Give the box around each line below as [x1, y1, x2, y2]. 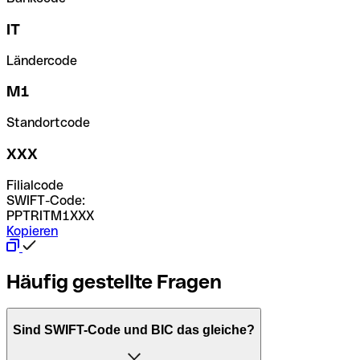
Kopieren [6, 223, 58, 239]
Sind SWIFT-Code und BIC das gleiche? [13, 323, 255, 337]
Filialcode [6, 177, 63, 193]
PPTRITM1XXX [6, 207, 94, 223]
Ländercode [6, 52, 77, 68]
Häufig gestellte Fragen [6, 270, 222, 292]
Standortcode [6, 115, 90, 131]
